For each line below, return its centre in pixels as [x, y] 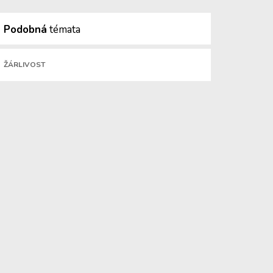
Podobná [25, 30]
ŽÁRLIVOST [24, 65]
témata [64, 30]
